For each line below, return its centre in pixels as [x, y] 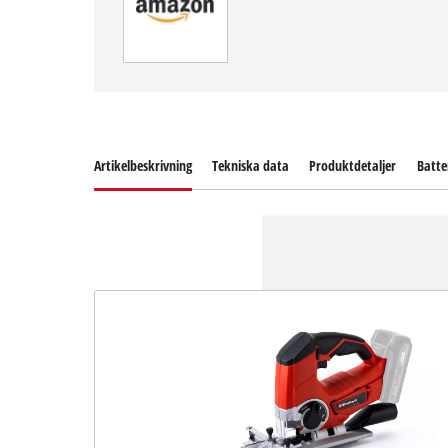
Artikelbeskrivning [143, 165]
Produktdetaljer [353, 165]
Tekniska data [251, 165]
